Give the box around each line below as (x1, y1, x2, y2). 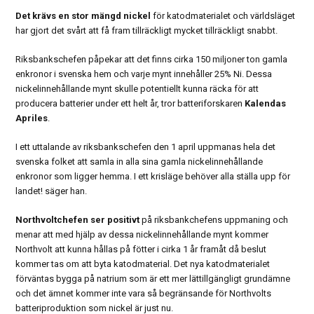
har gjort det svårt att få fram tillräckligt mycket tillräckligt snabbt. (15, 25, 278, 36)
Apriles (15, 113, 48, 124)
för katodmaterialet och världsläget (151, 11, 296, 22)
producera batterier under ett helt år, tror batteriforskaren (15, 98, 245, 109)
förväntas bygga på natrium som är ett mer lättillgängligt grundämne (15, 273, 291, 285)
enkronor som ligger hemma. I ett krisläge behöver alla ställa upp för (15, 171, 291, 182)
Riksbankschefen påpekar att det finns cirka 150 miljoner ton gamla (15, 54, 288, 65)
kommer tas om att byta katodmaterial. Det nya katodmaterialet (15, 259, 271, 270)
